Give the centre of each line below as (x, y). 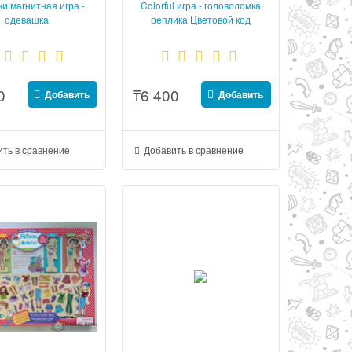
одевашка (27, 20)
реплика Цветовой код (200, 20)
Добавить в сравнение (194, 150)
